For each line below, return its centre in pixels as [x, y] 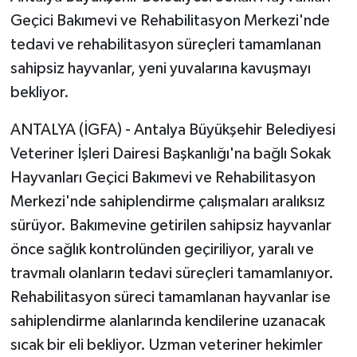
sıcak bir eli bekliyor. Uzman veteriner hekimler [166, 345]
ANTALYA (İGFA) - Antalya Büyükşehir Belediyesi [173, 129]
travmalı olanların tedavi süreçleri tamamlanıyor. [172, 273]
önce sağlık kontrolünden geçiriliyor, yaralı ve [162, 249]
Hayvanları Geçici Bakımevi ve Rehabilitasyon [163, 177]
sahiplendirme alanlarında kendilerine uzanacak [167, 321]
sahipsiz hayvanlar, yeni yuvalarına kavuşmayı [160, 68]
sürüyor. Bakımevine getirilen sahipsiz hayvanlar [171, 225]
